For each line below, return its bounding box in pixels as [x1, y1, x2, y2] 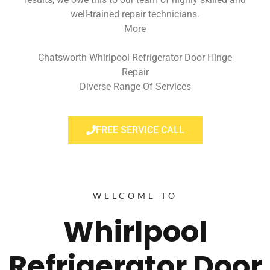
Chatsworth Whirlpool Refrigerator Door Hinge [38, 51, 232, 63]
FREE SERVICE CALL [95, 124, 184, 136]
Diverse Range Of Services [79, 80, 191, 92]
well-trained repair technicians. [71, 8, 199, 20]
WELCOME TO [92, 190, 178, 201]
